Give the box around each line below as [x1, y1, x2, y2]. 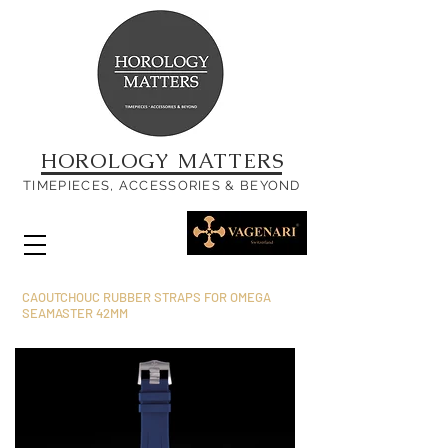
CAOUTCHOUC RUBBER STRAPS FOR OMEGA [22, 289, 271, 305]
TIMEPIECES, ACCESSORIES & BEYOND [23, 178, 301, 193]
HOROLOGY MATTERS [40, 147, 284, 174]
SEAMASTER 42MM [22, 305, 128, 321]
